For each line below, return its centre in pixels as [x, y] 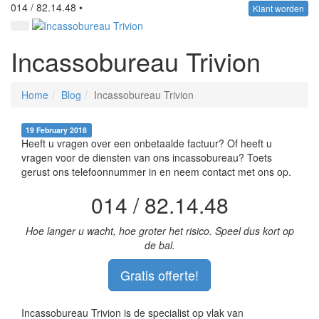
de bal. [159, 245]
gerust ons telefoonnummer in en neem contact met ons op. [156, 171]
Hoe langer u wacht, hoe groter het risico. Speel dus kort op [159, 230]
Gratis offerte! [159, 274]
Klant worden [278, 9]
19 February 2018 [57, 130]
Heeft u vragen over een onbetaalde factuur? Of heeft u [147, 143]
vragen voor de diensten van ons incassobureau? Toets [147, 157]
